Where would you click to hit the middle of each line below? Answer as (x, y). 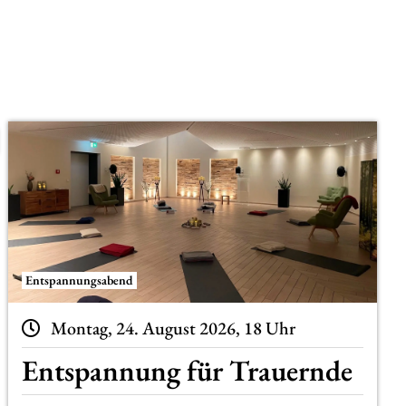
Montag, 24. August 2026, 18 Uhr (173, 328)
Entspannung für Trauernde (188, 371)
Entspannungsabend (80, 280)
